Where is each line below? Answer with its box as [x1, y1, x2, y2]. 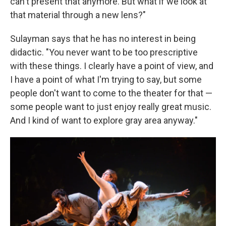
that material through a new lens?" [10, 10, 146, 21]
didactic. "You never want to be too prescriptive [10, 47, 198, 58]
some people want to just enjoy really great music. [10, 101, 211, 112]
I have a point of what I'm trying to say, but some [10, 74, 202, 85]
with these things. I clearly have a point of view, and [10, 61, 213, 72]
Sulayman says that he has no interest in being [10, 33, 196, 44]
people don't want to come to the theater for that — [10, 88, 212, 99]
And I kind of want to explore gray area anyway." [10, 115, 198, 126]
